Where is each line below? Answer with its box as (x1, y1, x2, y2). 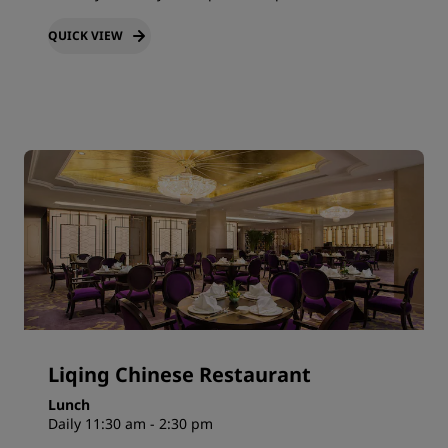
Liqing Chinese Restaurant (48, 361, 311, 389)
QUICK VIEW (48, 27, 123, 45)
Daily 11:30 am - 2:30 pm (48, 414, 213, 434)
